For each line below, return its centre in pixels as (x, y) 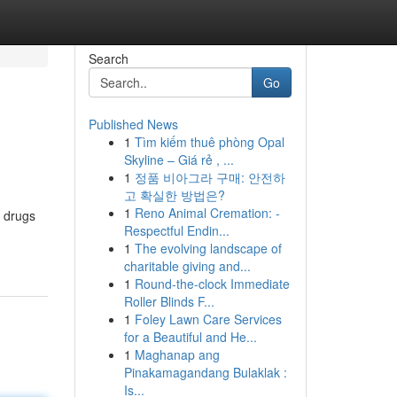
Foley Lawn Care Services (208, 319)
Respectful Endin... (176, 230)
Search (108, 58)
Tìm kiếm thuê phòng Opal (209, 142)
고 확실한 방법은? (174, 195)
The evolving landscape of (208, 248)
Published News (133, 124)
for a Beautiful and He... (190, 337)
